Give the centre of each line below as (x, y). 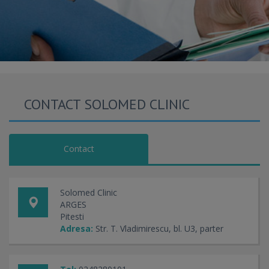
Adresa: (77, 228)
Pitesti (72, 216)
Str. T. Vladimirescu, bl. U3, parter (159, 228)
